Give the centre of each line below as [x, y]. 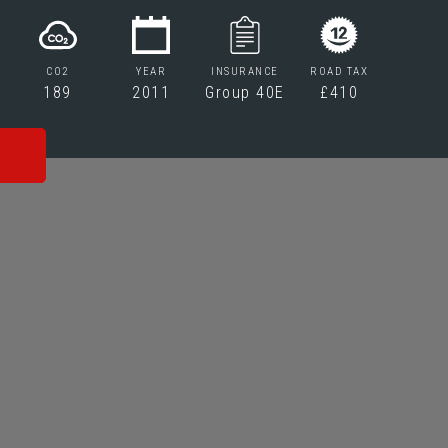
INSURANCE [245, 71]
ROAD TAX [339, 71]
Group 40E [245, 92]
